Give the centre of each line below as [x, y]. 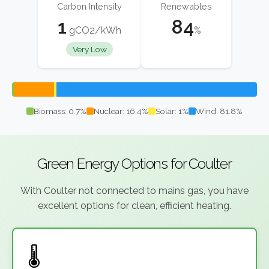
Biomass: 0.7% [60, 111]
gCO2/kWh [94, 31]
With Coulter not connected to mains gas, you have [134, 191]
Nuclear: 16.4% [121, 111]
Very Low [89, 50]
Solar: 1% [172, 111]
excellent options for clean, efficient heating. [134, 206]
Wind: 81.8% [219, 111]
